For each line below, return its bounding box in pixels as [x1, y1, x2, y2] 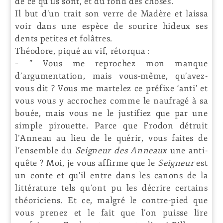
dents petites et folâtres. [15, 33, 113, 44]
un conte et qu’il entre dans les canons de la [15, 170, 208, 181]
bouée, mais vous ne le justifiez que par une [15, 108, 208, 118]
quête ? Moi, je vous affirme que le [15, 157, 158, 168]
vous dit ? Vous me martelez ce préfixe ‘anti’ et [15, 83, 208, 94]
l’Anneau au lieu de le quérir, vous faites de [15, 132, 208, 143]
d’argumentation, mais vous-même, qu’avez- [15, 70, 208, 81]
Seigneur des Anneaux [75, 145, 167, 156]
